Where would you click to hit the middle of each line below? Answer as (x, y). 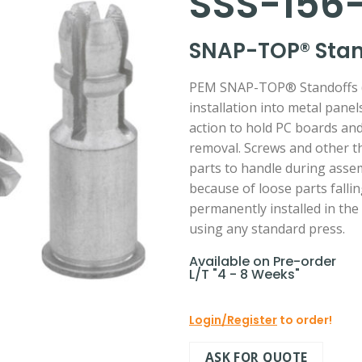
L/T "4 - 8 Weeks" (244, 274)
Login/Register (233, 320)
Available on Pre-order (263, 261)
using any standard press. (267, 229)
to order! (305, 320)
